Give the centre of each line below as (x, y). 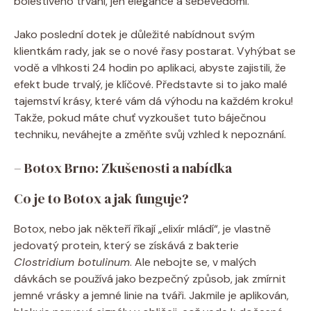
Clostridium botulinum (72, 262)
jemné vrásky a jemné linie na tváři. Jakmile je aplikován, (151, 295)
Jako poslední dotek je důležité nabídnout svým (134, 34)
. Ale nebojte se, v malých (193, 262)
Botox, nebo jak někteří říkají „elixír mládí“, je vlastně (142, 228)
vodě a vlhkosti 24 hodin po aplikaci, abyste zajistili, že (150, 67)
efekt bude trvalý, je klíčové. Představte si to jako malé (151, 84)
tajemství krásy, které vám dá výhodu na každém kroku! (153, 101)
